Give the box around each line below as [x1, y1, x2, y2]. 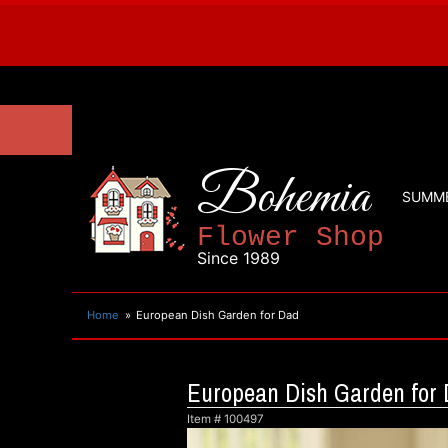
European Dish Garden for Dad [136, 308, 300, 322]
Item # [187, 412, 224, 426]
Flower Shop [197, 222, 384, 254]
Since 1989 [197, 248, 280, 269]
